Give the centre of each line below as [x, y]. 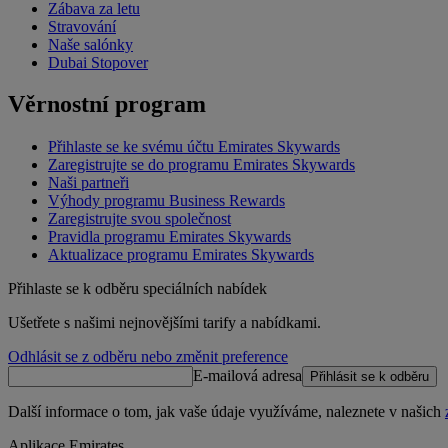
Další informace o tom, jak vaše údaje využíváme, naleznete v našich [226, 412]
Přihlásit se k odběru [369, 377]
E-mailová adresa [247, 376]
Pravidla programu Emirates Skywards [169, 237]
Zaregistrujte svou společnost [139, 219]
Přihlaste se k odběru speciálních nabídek [137, 289]
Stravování [82, 26]
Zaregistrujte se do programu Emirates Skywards [201, 165]
